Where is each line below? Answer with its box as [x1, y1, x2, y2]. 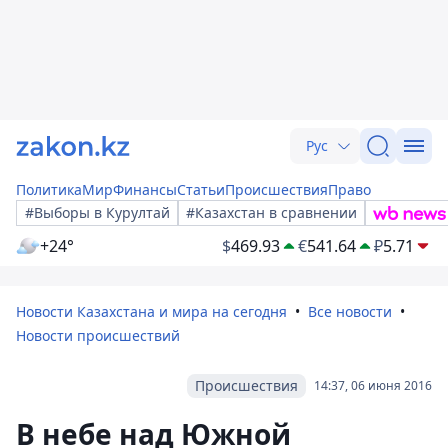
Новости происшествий [16, 326, 180, 345]
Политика [16, 180, 82, 199]
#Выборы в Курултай [25, 203, 170, 222]
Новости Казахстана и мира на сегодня [16, 302, 287, 321]
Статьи [177, 180, 225, 199]
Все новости [308, 302, 392, 321]
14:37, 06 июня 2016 [314, 377, 432, 394]
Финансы [113, 180, 177, 199]
